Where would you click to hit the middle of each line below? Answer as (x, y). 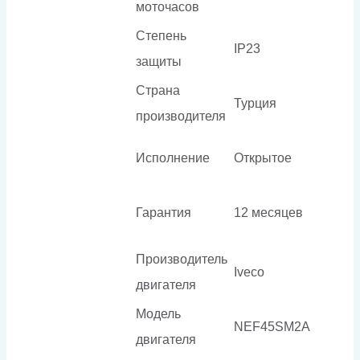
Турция (255, 103)
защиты (159, 61)
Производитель (182, 259)
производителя (181, 116)
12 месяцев (268, 212)
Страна (158, 90)
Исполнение (173, 157)
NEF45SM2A (272, 326)
